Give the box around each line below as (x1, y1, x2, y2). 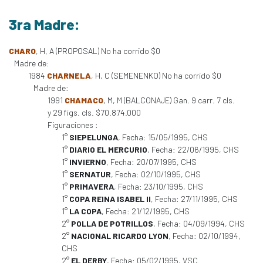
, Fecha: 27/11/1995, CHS (151, 194, 238, 204)
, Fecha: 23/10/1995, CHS (114, 181, 203, 191)
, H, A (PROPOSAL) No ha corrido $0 (36, 46, 160, 56)
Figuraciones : (48, 120, 98, 130)
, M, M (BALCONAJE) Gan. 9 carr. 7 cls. (103, 95, 235, 105)
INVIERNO (69, 157, 106, 167)
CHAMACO (65, 95, 103, 105)
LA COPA (69, 206, 102, 216)
